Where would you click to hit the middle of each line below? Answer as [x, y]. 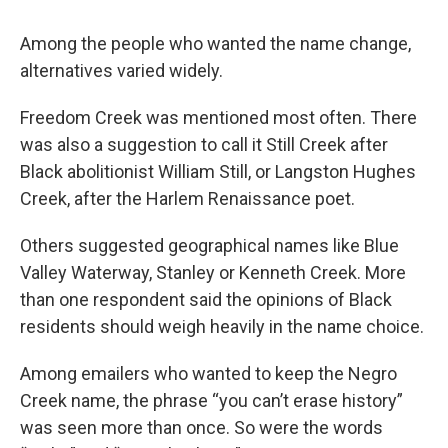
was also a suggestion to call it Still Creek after [204, 144]
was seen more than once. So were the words [201, 427]
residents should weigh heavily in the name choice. [222, 326]
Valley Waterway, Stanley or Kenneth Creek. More [213, 272]
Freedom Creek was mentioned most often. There [218, 117]
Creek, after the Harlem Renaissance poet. [187, 198]
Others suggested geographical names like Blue [209, 245]
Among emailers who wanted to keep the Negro [208, 373]
